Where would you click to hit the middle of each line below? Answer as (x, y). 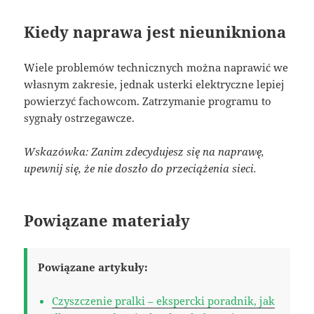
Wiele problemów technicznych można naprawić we (156, 67)
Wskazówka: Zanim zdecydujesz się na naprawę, (144, 151)
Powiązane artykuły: (93, 267)
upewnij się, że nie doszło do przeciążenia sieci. (141, 168)
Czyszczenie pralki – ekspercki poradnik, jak (164, 300)
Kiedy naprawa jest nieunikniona (155, 31)
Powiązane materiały (107, 220)
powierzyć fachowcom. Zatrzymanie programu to (148, 101)
